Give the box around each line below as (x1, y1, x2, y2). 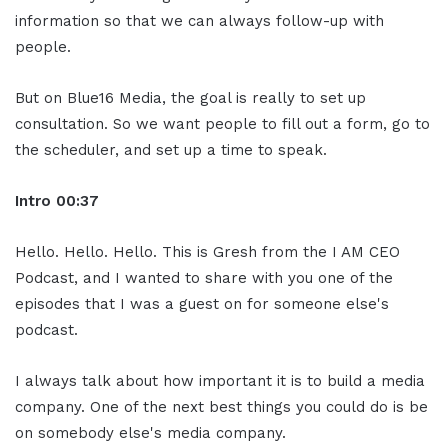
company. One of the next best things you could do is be (15, 397, 428, 416)
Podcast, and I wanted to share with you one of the (15, 268, 393, 287)
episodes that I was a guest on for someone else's (15, 294, 389, 313)
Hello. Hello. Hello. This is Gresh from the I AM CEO (15, 242, 400, 261)
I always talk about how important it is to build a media (15, 371, 425, 390)
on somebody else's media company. (15, 423, 286, 442)
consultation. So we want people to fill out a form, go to (15, 114, 430, 133)
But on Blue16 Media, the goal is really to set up (15, 88, 366, 107)
